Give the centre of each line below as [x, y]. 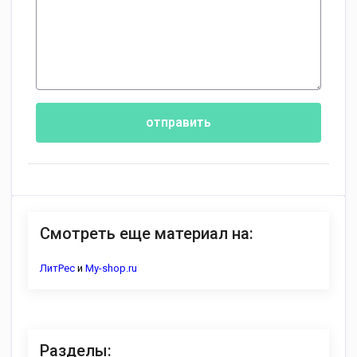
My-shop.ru [111, 268]
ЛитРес [57, 268]
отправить [178, 122]
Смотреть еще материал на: [147, 233]
